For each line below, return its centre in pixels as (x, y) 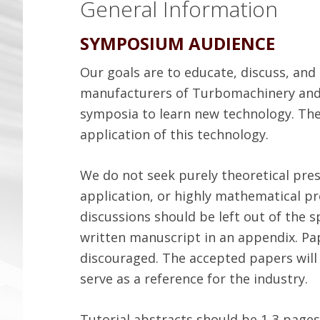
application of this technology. (174, 134)
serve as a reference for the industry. (194, 279)
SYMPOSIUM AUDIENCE (177, 43)
